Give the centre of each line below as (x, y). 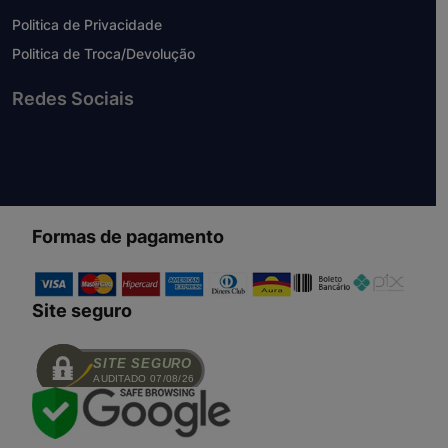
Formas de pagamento (128, 237)
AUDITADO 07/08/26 (144, 378)
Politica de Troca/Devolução (103, 54)
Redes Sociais (73, 99)
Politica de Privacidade (87, 25)
